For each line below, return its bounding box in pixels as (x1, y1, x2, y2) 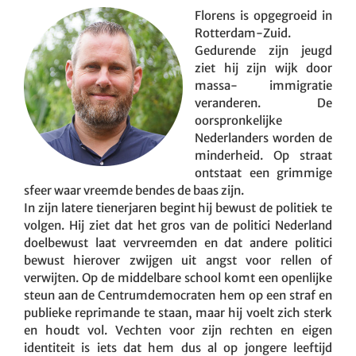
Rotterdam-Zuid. (195, 25, 291, 41)
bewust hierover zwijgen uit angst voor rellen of (24, 252, 332, 268)
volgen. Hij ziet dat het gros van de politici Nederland (24, 217, 332, 233)
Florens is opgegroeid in (195, 7, 332, 23)
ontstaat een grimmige (195, 164, 332, 180)
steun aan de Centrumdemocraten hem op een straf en (24, 287, 332, 303)
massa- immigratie (195, 77, 332, 93)
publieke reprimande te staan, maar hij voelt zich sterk (24, 304, 332, 320)
